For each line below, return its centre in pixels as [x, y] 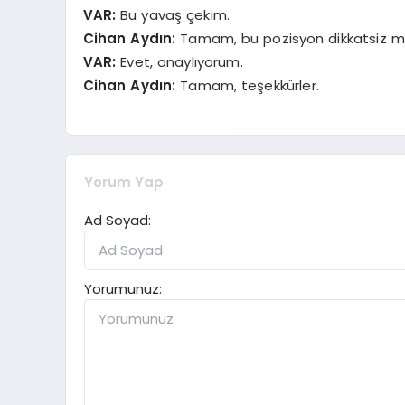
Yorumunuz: [123, 288]
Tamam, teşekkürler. [247, 85]
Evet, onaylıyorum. [179, 61]
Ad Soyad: [118, 220]
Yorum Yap [124, 182]
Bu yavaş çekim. [173, 14]
